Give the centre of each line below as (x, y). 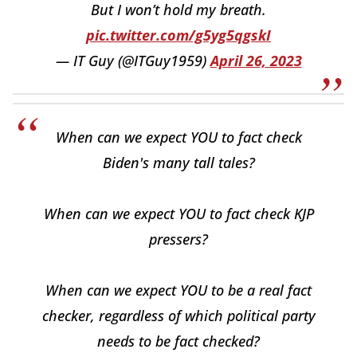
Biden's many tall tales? (178, 162)
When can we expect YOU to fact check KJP (178, 213)
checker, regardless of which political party (178, 315)
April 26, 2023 (256, 60)
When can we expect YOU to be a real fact (178, 290)
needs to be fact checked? (178, 341)
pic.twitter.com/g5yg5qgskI (178, 35)
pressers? (178, 239)
